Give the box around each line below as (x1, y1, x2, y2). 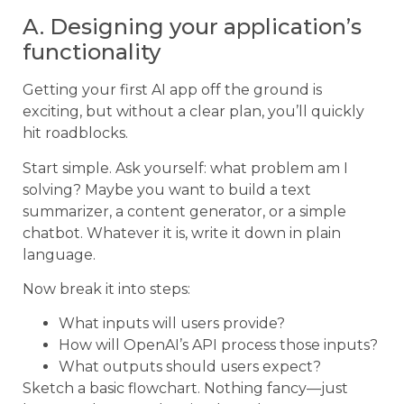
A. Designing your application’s (23, 14, 362, 41)
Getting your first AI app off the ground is (23, 81, 322, 99)
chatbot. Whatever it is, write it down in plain (23, 224, 341, 242)
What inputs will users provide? (59, 315, 285, 333)
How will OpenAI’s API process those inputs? (59, 336, 378, 354)
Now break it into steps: (23, 280, 190, 298)
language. (23, 245, 96, 263)
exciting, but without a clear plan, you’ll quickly (23, 103, 364, 121)
